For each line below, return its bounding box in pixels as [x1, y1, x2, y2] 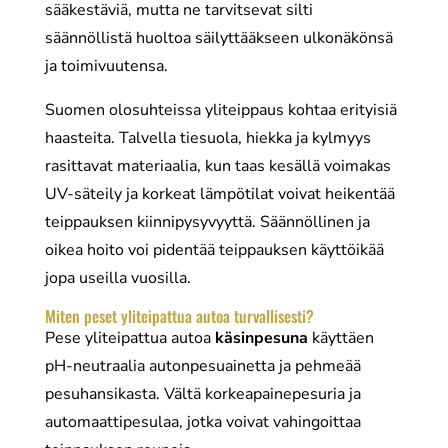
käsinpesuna [214, 327, 308, 349]
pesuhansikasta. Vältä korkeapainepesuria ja [44, 383, 361, 405]
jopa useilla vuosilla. [44, 267, 191, 289]
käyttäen [307, 327, 374, 349]
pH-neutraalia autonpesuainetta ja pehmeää [44, 355, 361, 377]
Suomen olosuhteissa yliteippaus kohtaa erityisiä [44, 99, 397, 121]
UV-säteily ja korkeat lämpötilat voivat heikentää [44, 183, 395, 205]
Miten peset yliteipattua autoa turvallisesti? [44, 304, 314, 328]
